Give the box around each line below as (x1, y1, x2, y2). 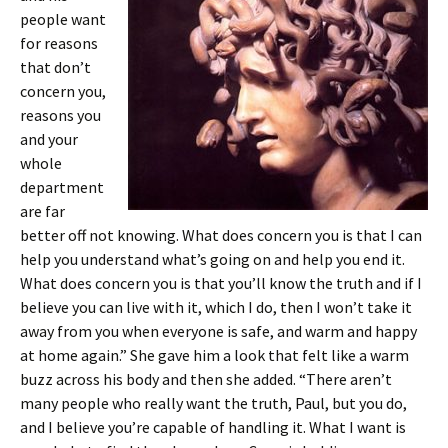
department (20, 177, 104, 197)
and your (20, 129, 78, 149)
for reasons (20, 33, 98, 53)
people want (20, 9, 106, 29)
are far (20, 201, 65, 221)
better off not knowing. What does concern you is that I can (20, 225, 422, 245)
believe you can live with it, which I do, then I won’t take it (20, 297, 412, 317)
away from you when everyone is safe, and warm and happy (20, 321, 417, 341)
